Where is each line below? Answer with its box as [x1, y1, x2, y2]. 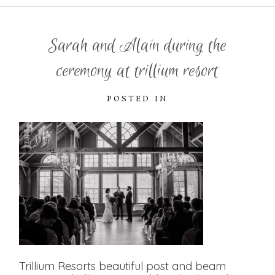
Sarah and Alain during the [48, 34, 227, 57]
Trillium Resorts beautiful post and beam [19, 259, 227, 273]
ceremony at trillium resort [56, 60, 219, 82]
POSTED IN [107, 94, 168, 104]
